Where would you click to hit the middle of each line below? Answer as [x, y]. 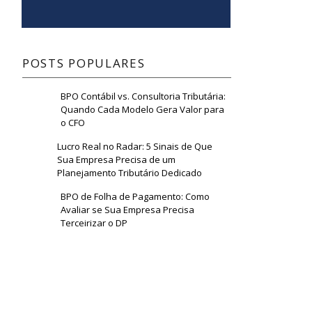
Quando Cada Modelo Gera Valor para [142, 110]
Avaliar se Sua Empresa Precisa [128, 210]
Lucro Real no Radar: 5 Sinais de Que [134, 147]
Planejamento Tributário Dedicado [129, 173]
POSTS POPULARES [84, 63]
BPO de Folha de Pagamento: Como [135, 197]
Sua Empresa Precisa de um [116, 160]
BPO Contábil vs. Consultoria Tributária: [143, 96]
